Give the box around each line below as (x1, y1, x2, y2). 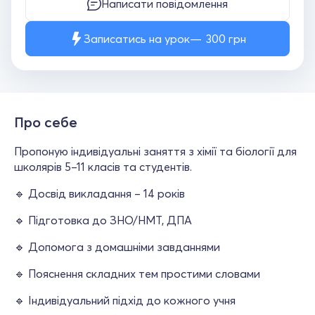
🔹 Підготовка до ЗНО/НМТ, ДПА (14, 213, 192, 227)
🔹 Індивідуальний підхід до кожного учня (14, 293, 236, 307)
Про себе (14, 113, 77, 131)
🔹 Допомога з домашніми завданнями (14, 240, 220, 254)
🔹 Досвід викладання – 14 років (14, 186, 185, 200)
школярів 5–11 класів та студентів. (14, 160, 192, 174)
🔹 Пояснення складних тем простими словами (14, 266, 260, 281)
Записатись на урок (83, 32, 190, 46)
